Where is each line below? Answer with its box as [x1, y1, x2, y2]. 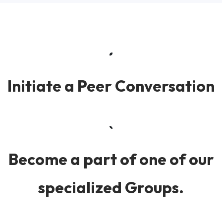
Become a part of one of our [8, 149, 214, 169]
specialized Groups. [38, 177, 184, 197]
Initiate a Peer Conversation [7, 75, 215, 96]
